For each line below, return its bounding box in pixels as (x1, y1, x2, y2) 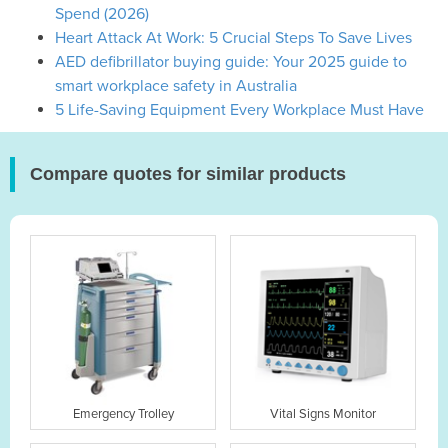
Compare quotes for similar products (30, 163, 346, 184)
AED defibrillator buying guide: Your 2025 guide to (55, 51, 407, 72)
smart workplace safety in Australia (55, 75, 297, 96)
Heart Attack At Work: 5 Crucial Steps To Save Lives (55, 27, 412, 48)
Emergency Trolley (72, 406, 174, 423)
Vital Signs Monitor (270, 406, 377, 423)
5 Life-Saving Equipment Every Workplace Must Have (55, 99, 424, 120)
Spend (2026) (55, 3, 149, 24)
